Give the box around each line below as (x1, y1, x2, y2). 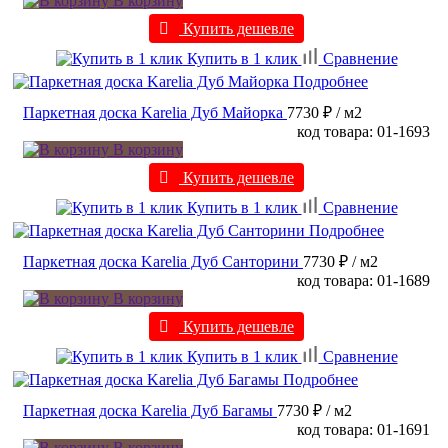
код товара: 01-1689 (297, 272, 430, 290)
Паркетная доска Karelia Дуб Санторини (23, 253, 299, 271)
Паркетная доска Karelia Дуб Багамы (23, 402, 273, 420)
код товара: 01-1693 (297, 123, 430, 141)
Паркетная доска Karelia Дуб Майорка (23, 104, 283, 122)
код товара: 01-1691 (297, 421, 430, 439)
